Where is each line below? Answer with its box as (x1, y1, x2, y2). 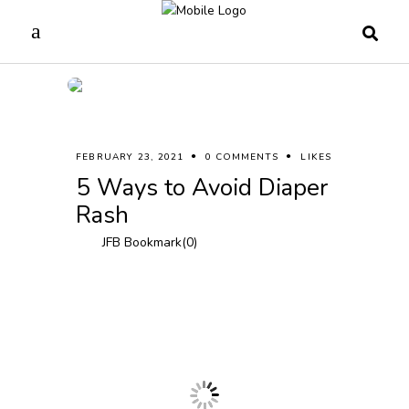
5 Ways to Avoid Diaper (76, 172, 328, 204)
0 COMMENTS (205, 151, 279, 163)
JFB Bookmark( (102, 233, 186, 251)
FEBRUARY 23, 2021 (76, 151, 184, 163)
